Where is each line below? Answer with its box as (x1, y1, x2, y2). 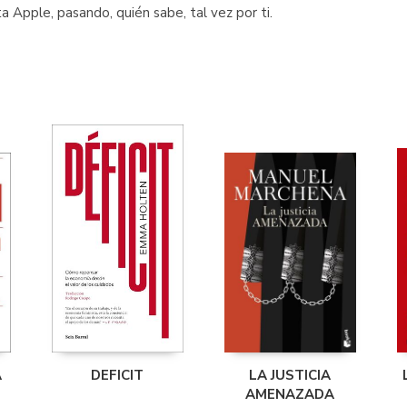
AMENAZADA (245, 385, 334, 403)
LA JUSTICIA (249, 366, 331, 384)
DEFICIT (91, 366, 144, 384)
